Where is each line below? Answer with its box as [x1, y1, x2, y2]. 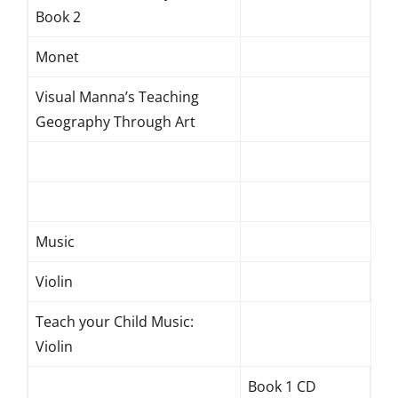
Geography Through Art [36, 112, 195, 131]
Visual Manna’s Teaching [36, 87, 199, 107]
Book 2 [36, 7, 81, 27]
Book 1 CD [248, 377, 316, 396]
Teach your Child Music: [36, 312, 194, 331]
